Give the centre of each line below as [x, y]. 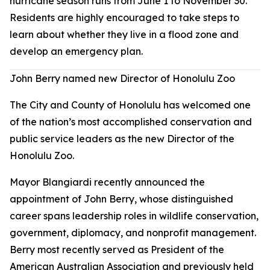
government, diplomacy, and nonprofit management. [133, 233]
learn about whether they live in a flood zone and [124, 34]
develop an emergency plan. [76, 51]
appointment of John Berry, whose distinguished [121, 199]
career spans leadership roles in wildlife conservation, [134, 216]
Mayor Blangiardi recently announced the [107, 182]
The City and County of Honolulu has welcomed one [130, 105]
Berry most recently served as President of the [117, 250]
